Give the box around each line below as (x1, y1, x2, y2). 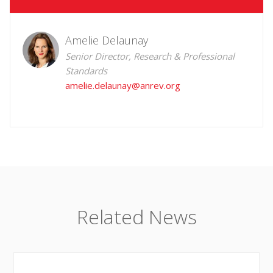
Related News (76, 204, 197, 230)
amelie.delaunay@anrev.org (65, 79, 180, 92)
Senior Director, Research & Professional (65, 50, 235, 63)
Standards (65, 65, 107, 77)
